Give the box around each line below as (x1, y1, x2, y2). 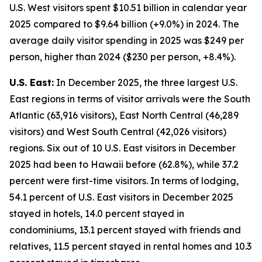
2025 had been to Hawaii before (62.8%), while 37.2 (9, 158, 239, 170)
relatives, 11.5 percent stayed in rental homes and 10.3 (9, 240, 251, 252)
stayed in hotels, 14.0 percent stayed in (9, 208, 184, 219)
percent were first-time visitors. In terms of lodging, (9, 175, 239, 187)
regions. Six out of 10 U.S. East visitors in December (9, 142, 236, 154)
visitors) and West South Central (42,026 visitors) (9, 126, 226, 137)
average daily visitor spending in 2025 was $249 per (9, 35, 244, 46)
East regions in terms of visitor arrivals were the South (9, 93, 250, 105)
